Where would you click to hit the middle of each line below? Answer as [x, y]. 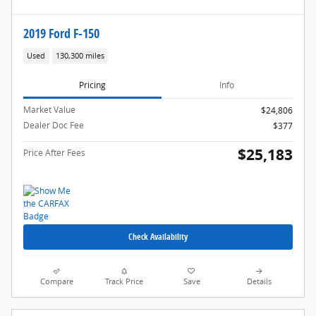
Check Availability [158, 237]
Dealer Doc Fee [54, 125]
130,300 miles [80, 56]
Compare [57, 281]
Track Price [124, 281]
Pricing [92, 85]
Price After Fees [54, 152]
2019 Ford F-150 [61, 33]
